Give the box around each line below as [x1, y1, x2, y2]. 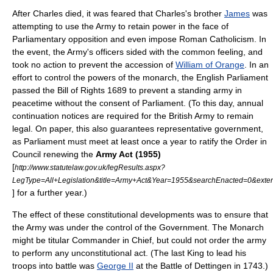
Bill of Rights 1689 [57, 85, 127, 95]
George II [97, 261, 133, 271]
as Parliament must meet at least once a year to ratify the [12, 136, 235, 146]
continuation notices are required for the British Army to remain [12, 111, 253, 121]
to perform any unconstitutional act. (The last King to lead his [12, 248, 246, 258]
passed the [12, 85, 57, 95]
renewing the [41, 149, 96, 159]
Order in [235, 136, 267, 146]
